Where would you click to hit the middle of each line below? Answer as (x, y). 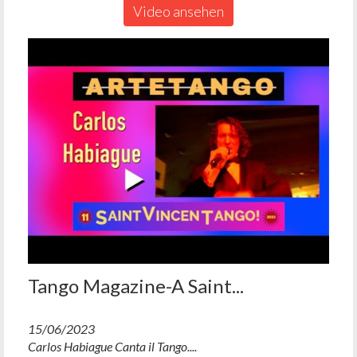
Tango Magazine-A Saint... (136, 286)
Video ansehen (178, 11)
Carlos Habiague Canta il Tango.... (112, 347)
